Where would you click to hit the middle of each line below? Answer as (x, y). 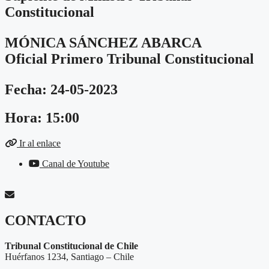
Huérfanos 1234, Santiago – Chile (69, 256)
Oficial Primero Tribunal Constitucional (129, 59)
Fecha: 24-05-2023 (61, 89)
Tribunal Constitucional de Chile (71, 246)
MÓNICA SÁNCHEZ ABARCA (103, 42)
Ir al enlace (40, 143)
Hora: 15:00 (42, 117)
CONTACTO (46, 220)
